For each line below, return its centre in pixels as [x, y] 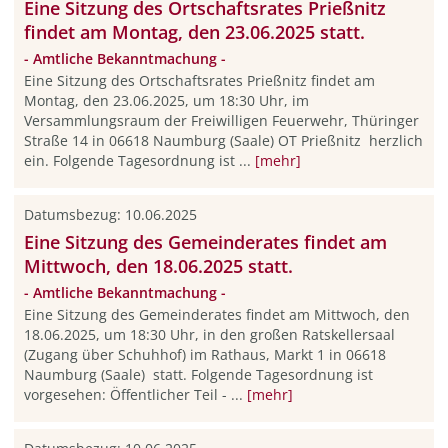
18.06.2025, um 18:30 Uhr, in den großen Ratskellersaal [209, 335]
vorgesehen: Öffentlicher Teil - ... [135, 395]
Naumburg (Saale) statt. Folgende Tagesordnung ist [198, 375]
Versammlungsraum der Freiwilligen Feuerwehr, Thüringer [221, 121]
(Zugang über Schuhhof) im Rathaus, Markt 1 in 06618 [204, 355]
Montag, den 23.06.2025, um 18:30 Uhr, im [168, 101]
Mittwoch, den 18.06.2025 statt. [158, 265]
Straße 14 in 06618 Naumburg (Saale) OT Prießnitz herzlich [223, 141]
